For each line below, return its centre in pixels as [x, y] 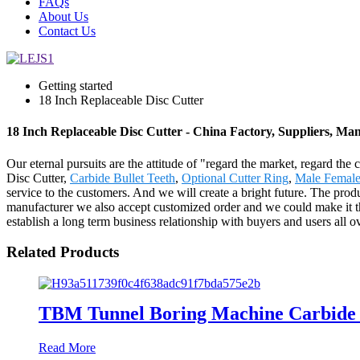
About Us [63, 16]
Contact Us [67, 31]
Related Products [63, 252]
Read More [67, 347]
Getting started [76, 86]
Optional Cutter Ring [235, 178]
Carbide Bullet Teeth [123, 178]
